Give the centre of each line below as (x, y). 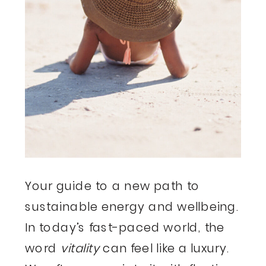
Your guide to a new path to (113, 187)
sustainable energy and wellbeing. (132, 208)
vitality (80, 249)
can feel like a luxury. (164, 249)
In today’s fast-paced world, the (125, 228)
